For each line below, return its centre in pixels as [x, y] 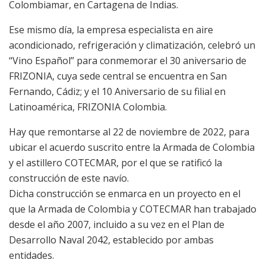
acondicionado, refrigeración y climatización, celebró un [132, 45]
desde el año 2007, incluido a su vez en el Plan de [117, 224]
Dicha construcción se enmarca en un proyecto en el [125, 193]
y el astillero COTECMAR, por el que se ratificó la [115, 162]
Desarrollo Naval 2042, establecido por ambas [111, 240]
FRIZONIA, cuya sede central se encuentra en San [118, 76]
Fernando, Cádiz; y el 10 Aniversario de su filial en [117, 91]
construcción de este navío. [69, 178]
